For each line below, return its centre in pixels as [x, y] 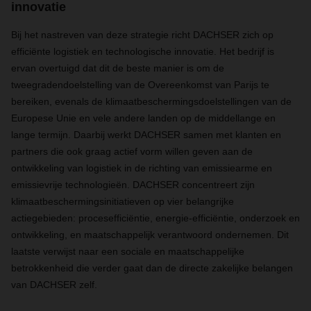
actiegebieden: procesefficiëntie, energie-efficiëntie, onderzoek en [155, 218]
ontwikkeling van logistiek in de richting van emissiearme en [142, 168]
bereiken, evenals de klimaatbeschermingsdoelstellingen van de [151, 101]
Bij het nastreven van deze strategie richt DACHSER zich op [142, 35]
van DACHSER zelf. [54, 285]
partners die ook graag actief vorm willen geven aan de [132, 151]
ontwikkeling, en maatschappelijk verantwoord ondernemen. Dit [150, 235]
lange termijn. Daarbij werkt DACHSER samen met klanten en [146, 135]
